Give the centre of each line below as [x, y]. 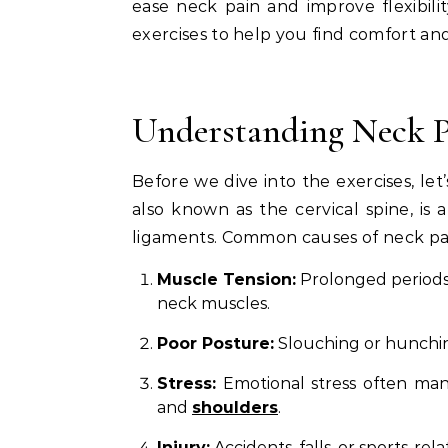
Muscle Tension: [227, 279]
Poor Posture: [215, 343]
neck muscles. [213, 303]
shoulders [235, 407]
